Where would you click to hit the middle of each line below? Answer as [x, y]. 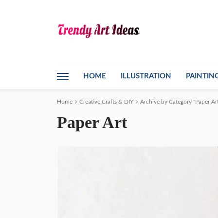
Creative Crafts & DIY [106, 102]
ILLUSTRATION [146, 76]
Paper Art [92, 122]
